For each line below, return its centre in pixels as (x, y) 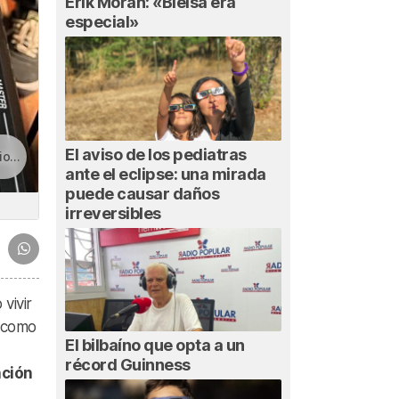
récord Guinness (128, 365)
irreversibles (113, 213)
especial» (102, 22)
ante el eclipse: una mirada (166, 174)
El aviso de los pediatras (156, 154)
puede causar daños (142, 193)
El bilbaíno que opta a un (155, 346)
